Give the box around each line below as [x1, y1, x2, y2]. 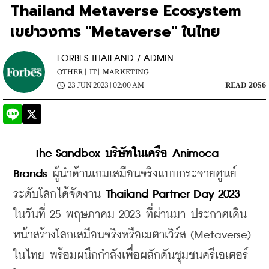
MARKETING [103, 68, 149, 77]
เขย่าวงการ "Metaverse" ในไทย [10, 20, 220, 43]
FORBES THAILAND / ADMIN [57, 53, 174, 64]
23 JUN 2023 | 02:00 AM [68, 81, 144, 90]
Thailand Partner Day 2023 [101, 189, 240, 201]
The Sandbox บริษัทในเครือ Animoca [35, 148, 219, 160]
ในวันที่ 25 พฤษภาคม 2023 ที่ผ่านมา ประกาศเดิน [13, 209, 247, 221]
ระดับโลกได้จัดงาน [13, 189, 101, 201]
